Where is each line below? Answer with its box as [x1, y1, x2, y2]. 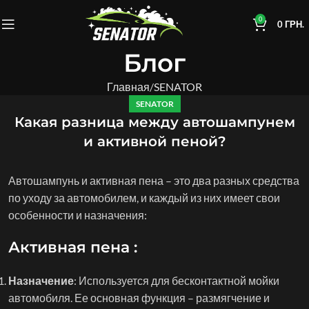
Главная [107, 80, 150, 93]
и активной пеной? [83, 133, 226, 150]
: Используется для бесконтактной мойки [74, 274, 279, 287]
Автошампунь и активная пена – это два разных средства [8, 174, 299, 187]
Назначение [8, 274, 74, 287]
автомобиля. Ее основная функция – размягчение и [8, 291, 270, 304]
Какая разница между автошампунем [14, 114, 295, 130]
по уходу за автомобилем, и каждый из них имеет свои [8, 191, 280, 204]
